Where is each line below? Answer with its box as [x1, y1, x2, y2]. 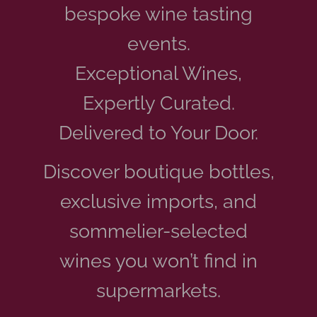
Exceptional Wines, [75, 61, 242, 84]
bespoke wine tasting [64, 1, 253, 25]
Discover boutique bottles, [42, 160, 275, 183]
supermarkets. [96, 279, 221, 302]
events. [127, 31, 190, 54]
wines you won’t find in [59, 249, 258, 272]
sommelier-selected [69, 219, 248, 243]
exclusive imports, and [60, 190, 257, 213]
